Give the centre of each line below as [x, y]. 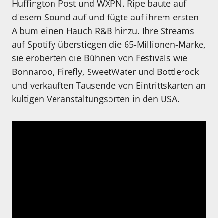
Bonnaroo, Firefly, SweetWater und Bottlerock [105, 72]
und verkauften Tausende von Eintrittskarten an [109, 85]
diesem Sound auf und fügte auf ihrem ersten [105, 17]
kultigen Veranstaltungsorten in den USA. [96, 99]
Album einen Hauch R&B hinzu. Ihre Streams [103, 31]
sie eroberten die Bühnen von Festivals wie [100, 58]
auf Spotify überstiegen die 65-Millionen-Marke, [109, 44]
